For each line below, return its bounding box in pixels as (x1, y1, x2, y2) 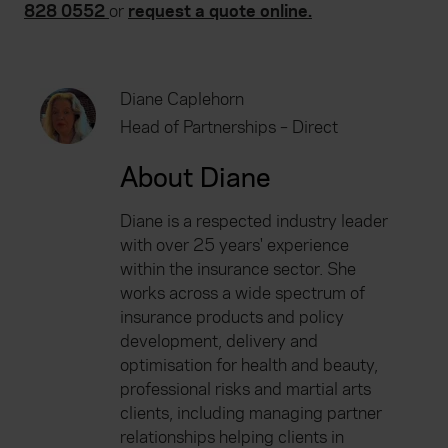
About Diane (120, 161, 271, 197)
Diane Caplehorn (120, 88, 244, 112)
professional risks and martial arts (120, 378, 371, 402)
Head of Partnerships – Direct (120, 116, 338, 140)
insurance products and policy (120, 306, 344, 330)
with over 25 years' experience (120, 234, 349, 258)
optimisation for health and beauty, (120, 354, 378, 378)
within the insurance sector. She (120, 258, 356, 282)
